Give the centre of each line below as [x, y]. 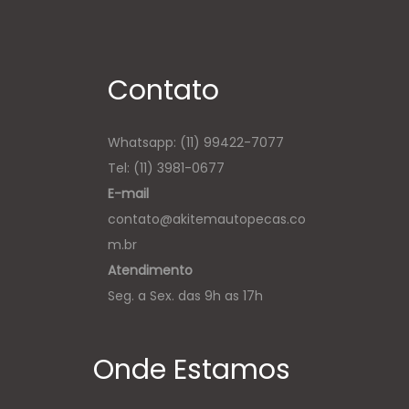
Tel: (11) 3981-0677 [166, 168]
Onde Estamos [192, 369]
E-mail [128, 193]
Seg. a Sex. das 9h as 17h [185, 295]
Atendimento [150, 270]
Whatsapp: [143, 142]
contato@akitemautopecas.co [206, 219]
